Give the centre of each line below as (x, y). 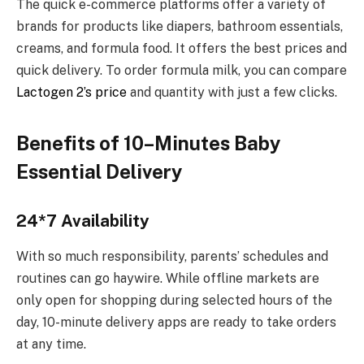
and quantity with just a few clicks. (232, 93)
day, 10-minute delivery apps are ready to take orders (176, 323)
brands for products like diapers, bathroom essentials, (180, 27)
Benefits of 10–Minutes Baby (148, 143)
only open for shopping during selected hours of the (174, 301)
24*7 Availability (83, 221)
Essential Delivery (99, 172)
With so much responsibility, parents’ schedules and (172, 257)
